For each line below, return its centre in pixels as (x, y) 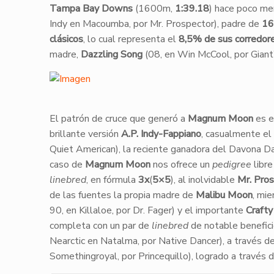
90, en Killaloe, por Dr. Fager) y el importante (147, 210)
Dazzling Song (111, 54)
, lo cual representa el (131, 39)
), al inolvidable (204, 180)
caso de (67, 165)
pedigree (231, 165)
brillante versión (85, 134)
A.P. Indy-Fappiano (161, 134)
